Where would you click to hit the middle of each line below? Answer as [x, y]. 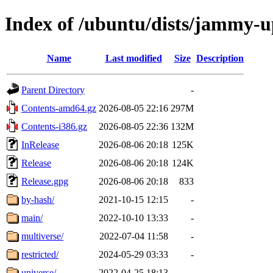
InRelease [40, 144]
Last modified [133, 58]
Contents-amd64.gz [59, 108]
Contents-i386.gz [54, 126]
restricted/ [40, 254]
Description [220, 58]
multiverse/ [42, 236]
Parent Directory [53, 90]
